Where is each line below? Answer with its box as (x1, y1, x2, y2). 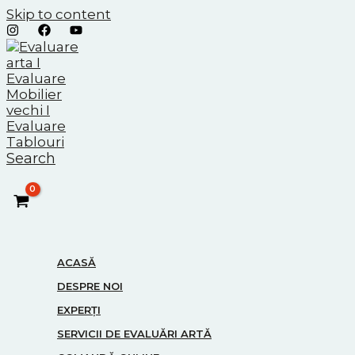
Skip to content (6, 6, 111, 22)
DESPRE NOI (57, 280, 123, 293)
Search (6, 150, 55, 168)
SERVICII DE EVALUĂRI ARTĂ (57, 327, 212, 341)
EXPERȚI (57, 303, 101, 317)
